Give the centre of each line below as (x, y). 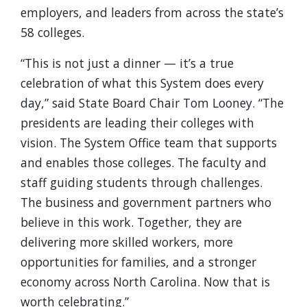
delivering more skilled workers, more (127, 242)
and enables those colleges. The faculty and (144, 162)
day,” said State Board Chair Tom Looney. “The (152, 103)
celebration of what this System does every (142, 83)
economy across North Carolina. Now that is (145, 282)
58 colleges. (52, 32)
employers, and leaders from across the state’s (152, 12)
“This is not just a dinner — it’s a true (127, 63)
